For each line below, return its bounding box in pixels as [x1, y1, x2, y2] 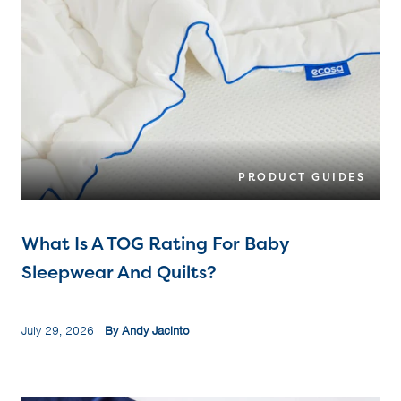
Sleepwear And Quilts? [21, 260, 217, 285]
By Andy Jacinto [105, 323, 190, 339]
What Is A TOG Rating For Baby [21, 231, 288, 256]
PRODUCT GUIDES [238, 169, 365, 185]
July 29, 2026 [21, 323, 105, 339]
